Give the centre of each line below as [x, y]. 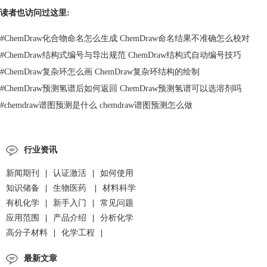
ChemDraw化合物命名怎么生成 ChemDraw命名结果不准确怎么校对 [127, 38]
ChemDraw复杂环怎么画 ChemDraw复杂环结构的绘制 [102, 72]
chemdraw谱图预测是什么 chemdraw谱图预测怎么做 [98, 105]
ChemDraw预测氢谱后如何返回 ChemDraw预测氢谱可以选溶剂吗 [123, 89]
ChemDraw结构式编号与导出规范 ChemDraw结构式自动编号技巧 [123, 55]
